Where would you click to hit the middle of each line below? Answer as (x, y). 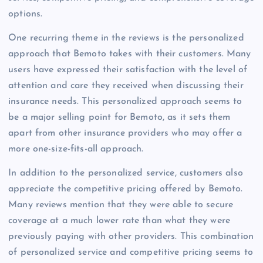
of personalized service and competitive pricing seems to (131, 253)
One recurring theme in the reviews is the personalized (126, 38)
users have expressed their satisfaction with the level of (128, 70)
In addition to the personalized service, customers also (126, 173)
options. (26, 14)
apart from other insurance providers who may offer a (125, 134)
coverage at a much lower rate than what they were (119, 221)
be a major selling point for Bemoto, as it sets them (119, 118)
